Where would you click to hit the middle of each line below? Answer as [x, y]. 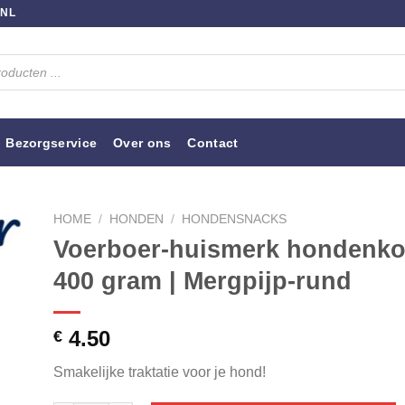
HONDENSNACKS [235, 219]
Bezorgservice [52, 142]
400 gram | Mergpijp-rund [202, 280]
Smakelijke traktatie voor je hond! [160, 372]
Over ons [142, 142]
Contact [213, 142]
